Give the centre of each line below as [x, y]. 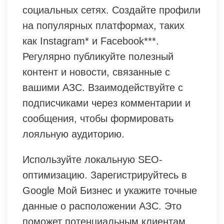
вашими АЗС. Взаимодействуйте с [103, 87]
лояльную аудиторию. [73, 134]
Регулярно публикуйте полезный [98, 56]
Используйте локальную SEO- [92, 159]
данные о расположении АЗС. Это [102, 206]
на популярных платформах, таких [103, 25]
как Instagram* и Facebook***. [91, 41]
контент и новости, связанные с [96, 72]
